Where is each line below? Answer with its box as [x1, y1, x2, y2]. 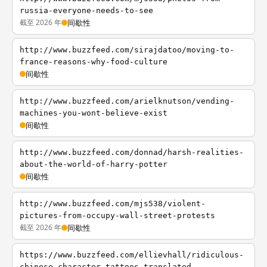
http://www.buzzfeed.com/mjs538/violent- [20, 199, 206, 208]
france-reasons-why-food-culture [20, 57, 167, 66]
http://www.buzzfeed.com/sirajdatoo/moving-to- [20, 45, 234, 54]
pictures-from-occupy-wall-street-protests [20, 211, 215, 220]
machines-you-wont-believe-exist [20, 108, 167, 117]
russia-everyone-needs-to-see [20, 6, 153, 15]
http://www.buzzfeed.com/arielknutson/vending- [20, 97, 234, 105]
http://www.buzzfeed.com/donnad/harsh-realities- [20, 148, 244, 157]
